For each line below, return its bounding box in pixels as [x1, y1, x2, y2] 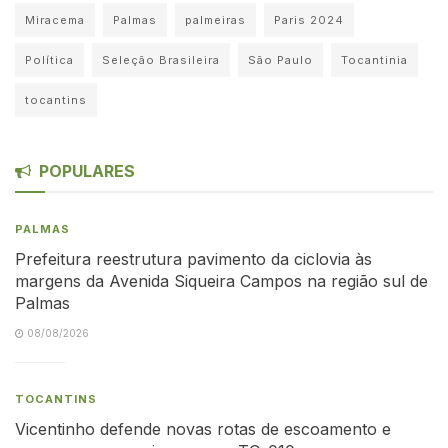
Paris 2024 [274, 12, 344, 27]
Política [25, 52, 74, 67]
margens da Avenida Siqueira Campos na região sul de [15, 270, 428, 291]
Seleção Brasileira [102, 52, 220, 67]
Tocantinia [341, 52, 408, 67]
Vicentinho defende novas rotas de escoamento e [15, 418, 391, 439]
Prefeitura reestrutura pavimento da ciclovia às [15, 248, 372, 269]
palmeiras [185, 12, 246, 27]
